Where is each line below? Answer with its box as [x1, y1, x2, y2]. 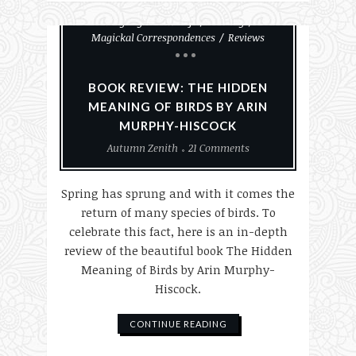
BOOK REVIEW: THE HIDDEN [88, 80, 268, 95]
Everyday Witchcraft [99, 14, 196, 29]
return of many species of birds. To [80, 204, 276, 220]
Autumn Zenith [106, 141, 178, 155]
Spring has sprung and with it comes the [61, 185, 295, 201]
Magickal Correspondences [91, 30, 215, 44]
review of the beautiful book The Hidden [64, 242, 292, 258]
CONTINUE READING [129, 319, 227, 329]
